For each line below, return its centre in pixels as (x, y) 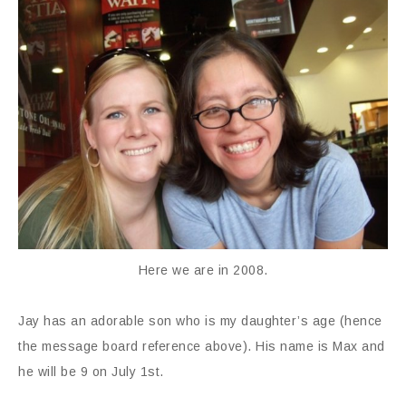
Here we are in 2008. (203, 270)
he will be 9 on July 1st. (91, 371)
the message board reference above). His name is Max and (202, 346)
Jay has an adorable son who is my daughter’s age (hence (200, 320)
